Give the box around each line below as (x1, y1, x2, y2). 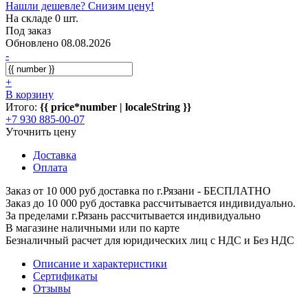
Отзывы (33, 282, 71, 294)
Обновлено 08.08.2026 (5, 36, 111, 49)
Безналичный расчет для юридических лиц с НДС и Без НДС (5, 234, 294, 246)
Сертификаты (33, 269, 98, 282)
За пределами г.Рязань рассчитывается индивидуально (5, 209, 261, 221)
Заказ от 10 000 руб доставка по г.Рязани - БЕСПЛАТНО (5, 184, 271, 197)
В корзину (5, 88, 54, 100)
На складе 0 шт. (5, 12, 78, 24)
